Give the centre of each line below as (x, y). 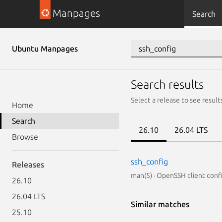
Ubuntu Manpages (45, 49)
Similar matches (160, 204)
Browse (25, 137)
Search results (167, 85)
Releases (28, 165)
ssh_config (149, 162)
